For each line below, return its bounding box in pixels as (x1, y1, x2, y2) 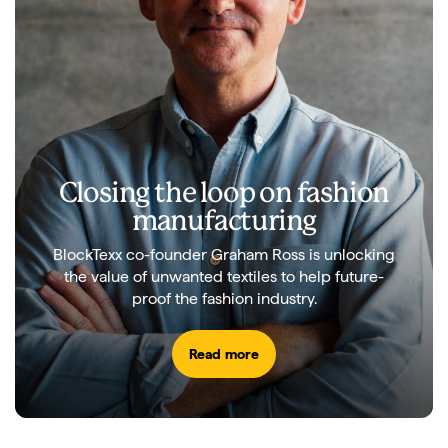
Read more (188, 346, 260, 362)
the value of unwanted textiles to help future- (64, 267, 384, 286)
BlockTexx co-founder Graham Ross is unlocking (53, 245, 395, 264)
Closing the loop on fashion (58, 181, 390, 207)
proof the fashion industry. (131, 289, 317, 308)
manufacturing (131, 209, 317, 235)
